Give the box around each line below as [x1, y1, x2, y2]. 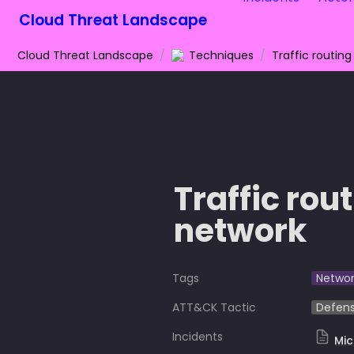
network [174, 209, 307, 253]
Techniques [189, 47, 254, 63]
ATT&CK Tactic [172, 299, 256, 315]
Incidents [172, 329, 223, 345]
